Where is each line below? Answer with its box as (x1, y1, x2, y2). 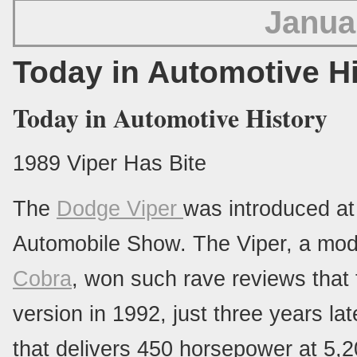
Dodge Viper (57, 197, 183, 221)
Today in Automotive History (13, 100, 328, 136)
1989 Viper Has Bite (13, 151, 206, 175)
